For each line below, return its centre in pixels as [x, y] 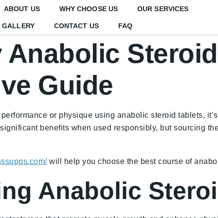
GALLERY [18, 26]
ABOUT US [22, 9]
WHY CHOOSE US [89, 9]
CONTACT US [76, 26]
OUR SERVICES [163, 9]
